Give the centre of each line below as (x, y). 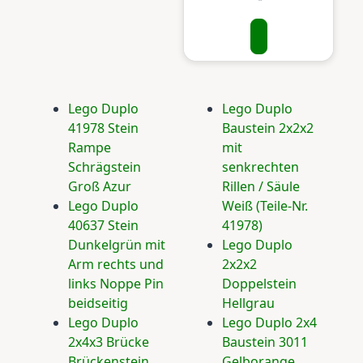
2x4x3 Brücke (109, 342)
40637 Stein (103, 225)
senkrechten (261, 167)
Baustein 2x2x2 (268, 128)
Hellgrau (248, 303)
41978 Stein (103, 128)
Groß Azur (100, 186)
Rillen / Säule (261, 186)
